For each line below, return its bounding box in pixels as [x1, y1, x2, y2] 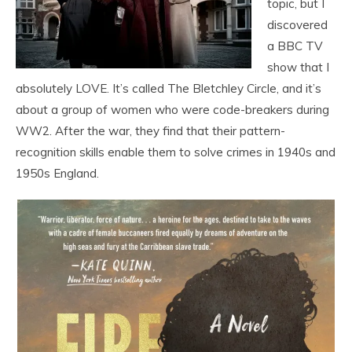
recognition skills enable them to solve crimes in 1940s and [16, 145, 335, 159]
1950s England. [16, 166, 99, 181]
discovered [267, 17, 328, 32]
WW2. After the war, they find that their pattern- [16, 123, 285, 138]
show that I [267, 60, 329, 75]
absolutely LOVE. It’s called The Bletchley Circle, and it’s [16, 81, 321, 96]
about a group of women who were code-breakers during [16, 102, 329, 117]
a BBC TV [267, 38, 323, 53]
